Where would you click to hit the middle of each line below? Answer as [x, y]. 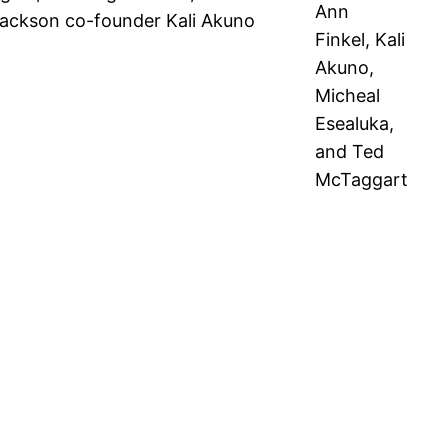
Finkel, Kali [360, 40]
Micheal [347, 96]
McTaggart [361, 180]
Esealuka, [354, 124]
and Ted [349, 152]
